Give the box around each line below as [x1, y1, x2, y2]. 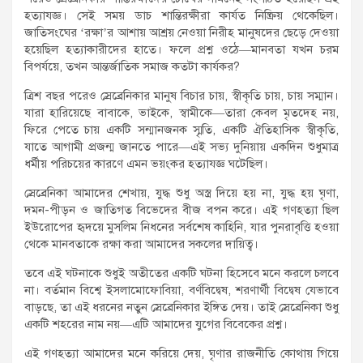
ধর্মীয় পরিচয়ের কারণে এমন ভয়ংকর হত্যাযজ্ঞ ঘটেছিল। [24, 156, 268, 171]
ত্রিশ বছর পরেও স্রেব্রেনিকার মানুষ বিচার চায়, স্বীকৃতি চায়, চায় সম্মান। [24, 88, 339, 103]
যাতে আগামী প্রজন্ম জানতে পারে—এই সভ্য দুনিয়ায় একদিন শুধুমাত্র [24, 139, 339, 154]
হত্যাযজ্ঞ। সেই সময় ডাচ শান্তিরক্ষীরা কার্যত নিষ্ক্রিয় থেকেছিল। [24, 7, 339, 23]
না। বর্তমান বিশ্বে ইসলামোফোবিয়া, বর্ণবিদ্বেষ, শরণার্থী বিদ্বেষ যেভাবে [24, 282, 339, 297]
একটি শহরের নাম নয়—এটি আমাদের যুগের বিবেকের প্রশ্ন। [24, 316, 288, 331]
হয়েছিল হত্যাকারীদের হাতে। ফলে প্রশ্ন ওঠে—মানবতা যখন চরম [24, 41, 339, 57]
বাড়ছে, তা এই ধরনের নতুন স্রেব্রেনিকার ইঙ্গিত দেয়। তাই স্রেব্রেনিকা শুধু [24, 299, 339, 314]
